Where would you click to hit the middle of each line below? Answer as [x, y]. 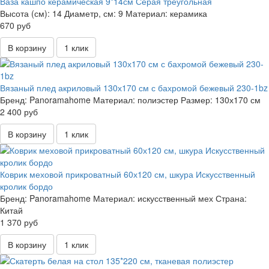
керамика [189, 14]
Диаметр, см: [90, 14]
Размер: [197, 100]
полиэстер [158, 100]
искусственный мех [175, 198]
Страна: [231, 198]
